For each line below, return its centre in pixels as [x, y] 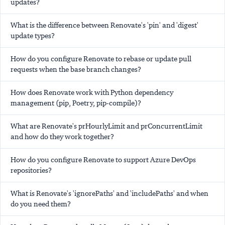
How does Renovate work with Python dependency [92, 92]
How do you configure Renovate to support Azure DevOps [103, 159]
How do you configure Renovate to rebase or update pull [101, 59]
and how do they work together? [62, 136]
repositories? [31, 170]
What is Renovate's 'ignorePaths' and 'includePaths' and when [109, 193]
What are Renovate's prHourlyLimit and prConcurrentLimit [106, 126]
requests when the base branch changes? [76, 69]
